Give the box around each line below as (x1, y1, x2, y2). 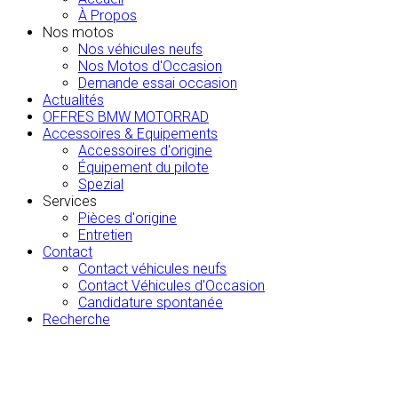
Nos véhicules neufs (78, 41, 203, 59)
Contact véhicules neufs (78, 260, 227, 278)
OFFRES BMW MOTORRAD (43, 108, 209, 126)
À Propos (78, 7, 137, 25)
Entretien (78, 227, 132, 244)
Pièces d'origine (78, 210, 177, 227)
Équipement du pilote (78, 159, 209, 177)
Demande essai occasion (78, 75, 237, 92)
